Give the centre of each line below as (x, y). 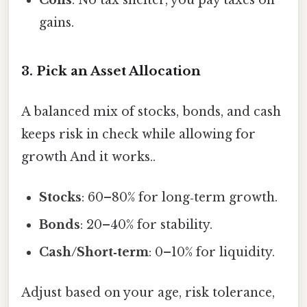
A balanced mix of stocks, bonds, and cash (151, 111)
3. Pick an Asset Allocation (111, 71)
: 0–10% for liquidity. (212, 253)
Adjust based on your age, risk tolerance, (148, 293)
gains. (57, 22)
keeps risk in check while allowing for (138, 134)
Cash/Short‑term (94, 253)
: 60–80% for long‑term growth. (180, 198)
